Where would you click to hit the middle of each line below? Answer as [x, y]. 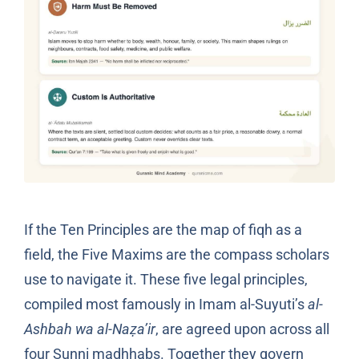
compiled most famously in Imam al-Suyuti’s [165, 304]
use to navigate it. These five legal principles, [165, 279]
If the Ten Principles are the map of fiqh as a [163, 229]
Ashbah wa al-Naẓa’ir [89, 329]
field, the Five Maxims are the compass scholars [176, 254]
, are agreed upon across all [242, 329]
